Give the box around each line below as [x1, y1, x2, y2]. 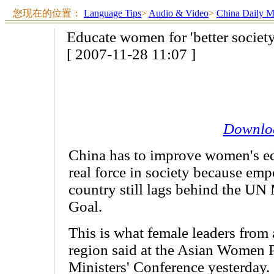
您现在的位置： [13, 8, 84, 18]
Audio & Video [149, 8, 209, 18]
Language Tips [84, 8, 141, 18]
